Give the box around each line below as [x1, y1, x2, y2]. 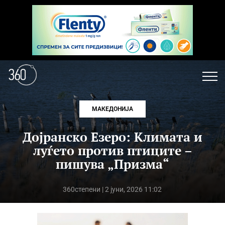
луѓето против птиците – [33, 142, 192, 159]
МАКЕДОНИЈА [92, 105, 133, 113]
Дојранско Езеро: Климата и [23, 129, 202, 145]
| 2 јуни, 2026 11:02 [100, 185, 162, 193]
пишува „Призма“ [56, 156, 169, 172]
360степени [63, 185, 101, 193]
